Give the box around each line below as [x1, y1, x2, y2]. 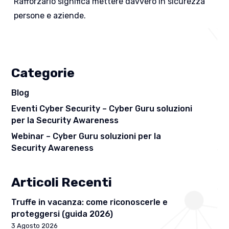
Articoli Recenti [11, 174, 112, 190]
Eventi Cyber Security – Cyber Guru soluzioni [11, 103, 193, 113]
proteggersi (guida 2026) [11, 209, 116, 219]
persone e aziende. [14, 10, 86, 20]
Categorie [11, 65, 75, 80]
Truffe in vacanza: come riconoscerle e [11, 197, 168, 207]
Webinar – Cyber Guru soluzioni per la [11, 131, 162, 141]
